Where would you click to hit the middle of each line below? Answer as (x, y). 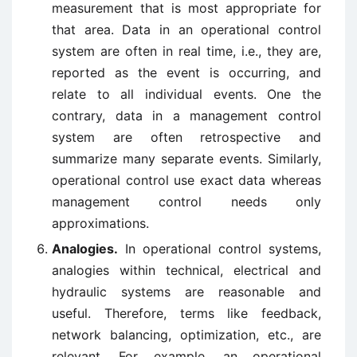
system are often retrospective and (186, 137)
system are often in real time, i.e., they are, (186, 51)
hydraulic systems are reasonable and (186, 292)
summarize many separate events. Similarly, (186, 159)
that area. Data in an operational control (186, 29)
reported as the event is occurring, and (186, 73)
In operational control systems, (220, 249)
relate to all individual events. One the (186, 94)
